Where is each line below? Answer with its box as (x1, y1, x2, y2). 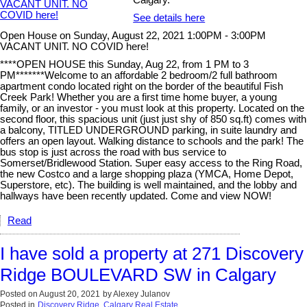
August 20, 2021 (39, 289, 100, 299)
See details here (133, 12, 206, 23)
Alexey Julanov (113, 289, 170, 299)
